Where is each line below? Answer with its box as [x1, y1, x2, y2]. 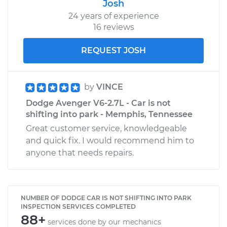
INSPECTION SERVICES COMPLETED [21, 202, 136, 210]
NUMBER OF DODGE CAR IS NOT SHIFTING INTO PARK [21, 194, 192, 202]
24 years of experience [68, 11, 159, 21]
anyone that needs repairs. [26, 147, 134, 158]
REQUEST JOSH [81, 45, 146, 55]
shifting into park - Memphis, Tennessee [26, 109, 193, 119]
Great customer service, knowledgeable [26, 123, 187, 133]
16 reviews [93, 22, 134, 32]
